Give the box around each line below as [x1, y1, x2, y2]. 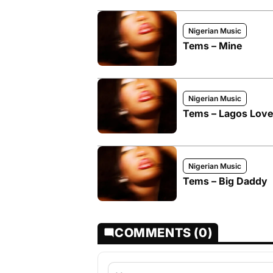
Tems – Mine [183, 40, 242, 52]
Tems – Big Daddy [183, 175, 268, 187]
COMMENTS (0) [115, 225, 213, 240]
